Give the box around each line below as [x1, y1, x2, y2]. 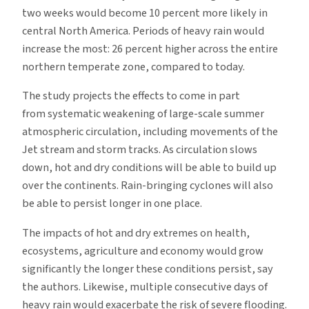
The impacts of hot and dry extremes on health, [22, 224, 250, 241]
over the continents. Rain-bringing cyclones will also [22, 177, 273, 195]
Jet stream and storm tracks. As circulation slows [22, 141, 257, 159]
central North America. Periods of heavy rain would [22, 22, 264, 39]
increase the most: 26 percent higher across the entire [22, 40, 278, 57]
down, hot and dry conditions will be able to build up [22, 159, 277, 177]
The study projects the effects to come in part [22, 88, 240, 105]
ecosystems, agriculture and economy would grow [22, 242, 263, 259]
